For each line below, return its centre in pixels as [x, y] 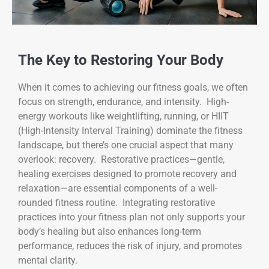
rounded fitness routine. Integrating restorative [116, 202]
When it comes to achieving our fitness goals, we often [133, 87]
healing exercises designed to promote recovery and [127, 174]
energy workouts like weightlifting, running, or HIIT [123, 116]
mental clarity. [48, 260]
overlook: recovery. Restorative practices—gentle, [121, 159]
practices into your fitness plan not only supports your [131, 217]
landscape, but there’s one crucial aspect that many [126, 145]
